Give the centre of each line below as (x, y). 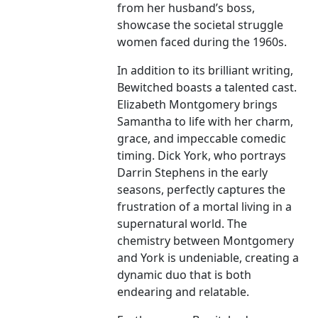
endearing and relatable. (183, 292)
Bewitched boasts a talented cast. (207, 88)
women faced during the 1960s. (202, 42)
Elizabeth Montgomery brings (198, 105)
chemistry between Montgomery (206, 241)
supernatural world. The (182, 224)
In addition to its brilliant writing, (205, 71)
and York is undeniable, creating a (208, 258)
